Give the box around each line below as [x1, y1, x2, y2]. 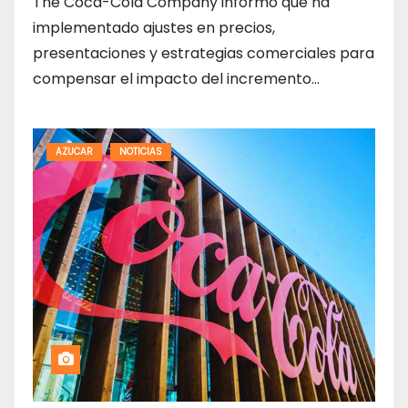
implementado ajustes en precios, [33, 17, 275, 39]
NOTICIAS [119, 145, 162, 159]
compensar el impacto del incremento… [33, 68, 320, 90]
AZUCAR [56, 145, 93, 159]
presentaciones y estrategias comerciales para [33, 43, 374, 65]
